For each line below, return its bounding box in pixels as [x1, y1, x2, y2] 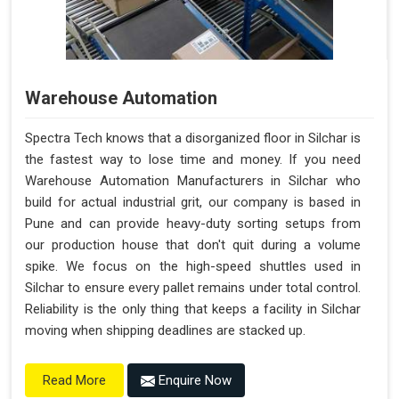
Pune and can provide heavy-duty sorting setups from [25, 216, 361, 232]
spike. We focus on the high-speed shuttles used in [25, 258, 361, 275]
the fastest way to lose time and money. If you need [25, 151, 361, 168]
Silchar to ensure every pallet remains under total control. [25, 280, 361, 297]
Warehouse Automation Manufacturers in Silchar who [25, 173, 361, 190]
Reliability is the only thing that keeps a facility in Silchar [25, 301, 361, 318]
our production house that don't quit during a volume [25, 237, 361, 254]
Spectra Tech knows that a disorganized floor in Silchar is [25, 130, 361, 147]
